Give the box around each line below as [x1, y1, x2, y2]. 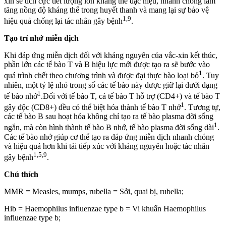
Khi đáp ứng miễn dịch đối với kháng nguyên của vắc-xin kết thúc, [4, 51, 217, 60]
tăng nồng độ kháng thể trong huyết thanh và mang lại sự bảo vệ [4, 5, 209, 14]
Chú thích [4, 169, 38, 179]
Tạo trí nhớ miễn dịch [4, 34, 79, 43]
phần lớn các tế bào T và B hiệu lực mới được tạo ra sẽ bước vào [4, 60, 210, 69]
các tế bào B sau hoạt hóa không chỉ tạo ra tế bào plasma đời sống [4, 112, 213, 121]
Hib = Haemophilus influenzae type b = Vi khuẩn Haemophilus [4, 204, 206, 213]
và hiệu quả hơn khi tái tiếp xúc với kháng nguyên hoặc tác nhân [4, 141, 209, 150]
